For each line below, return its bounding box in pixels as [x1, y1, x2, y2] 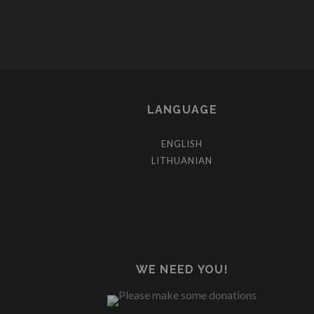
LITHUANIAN [151, 155, 213, 166]
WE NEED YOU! [135, 263, 228, 276]
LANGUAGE [146, 103, 217, 116]
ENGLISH [161, 138, 203, 149]
